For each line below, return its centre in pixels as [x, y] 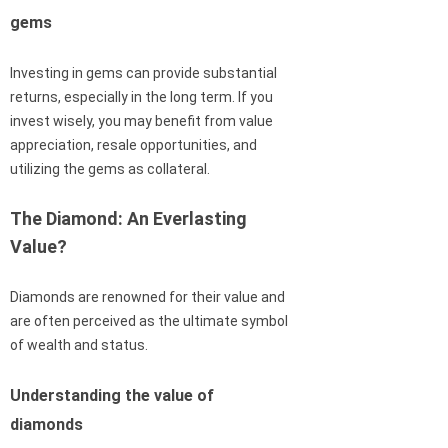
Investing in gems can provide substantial [143, 73]
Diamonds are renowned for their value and [147, 297]
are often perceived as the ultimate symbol [149, 321]
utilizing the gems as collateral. [110, 169]
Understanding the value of [112, 396]
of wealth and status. [79, 345]
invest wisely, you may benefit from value [141, 121]
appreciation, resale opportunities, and [133, 145]
